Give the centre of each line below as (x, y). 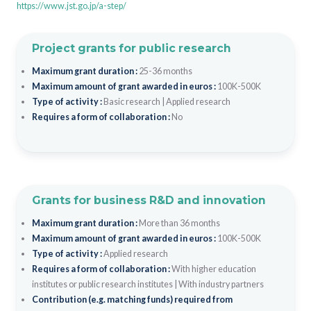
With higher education (213, 269)
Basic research (132, 101)
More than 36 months (179, 223)
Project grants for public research (131, 48)
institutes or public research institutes (102, 284)
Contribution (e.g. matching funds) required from (132, 299)
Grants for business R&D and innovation (149, 200)
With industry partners (221, 284)
